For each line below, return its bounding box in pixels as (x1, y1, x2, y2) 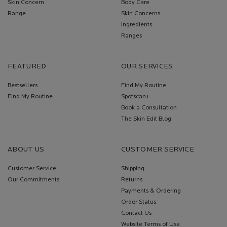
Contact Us (121, 210, 152, 216)
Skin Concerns (121, 10, 160, 17)
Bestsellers (8, 82, 37, 89)
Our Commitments (8, 176, 59, 183)
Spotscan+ (121, 93, 149, 100)
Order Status (121, 199, 156, 205)
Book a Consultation (121, 104, 177, 111)
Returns (121, 176, 142, 183)
